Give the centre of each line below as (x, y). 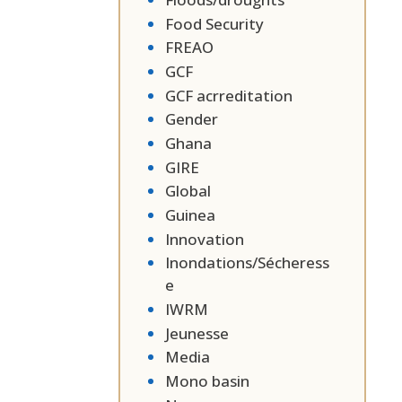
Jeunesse (197, 333)
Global (188, 191)
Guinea (190, 215)
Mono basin (207, 381)
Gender (192, 119)
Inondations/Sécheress (247, 263)
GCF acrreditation (229, 95)
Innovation (205, 239)
